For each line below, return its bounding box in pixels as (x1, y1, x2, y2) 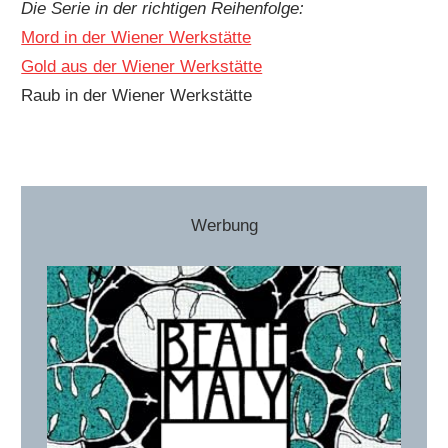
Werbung (190, 216, 258, 236)
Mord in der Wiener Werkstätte (21, 28, 252, 48)
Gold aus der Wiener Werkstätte (21, 57, 263, 77)
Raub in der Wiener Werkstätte (21, 86, 253, 106)
